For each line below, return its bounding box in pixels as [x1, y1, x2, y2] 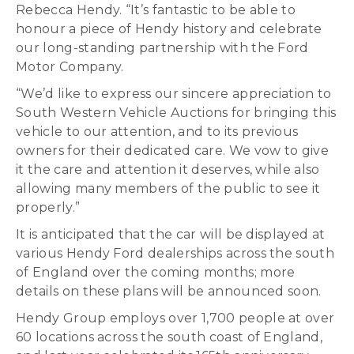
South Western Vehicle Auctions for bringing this [16, 105, 337, 120]
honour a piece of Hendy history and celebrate [16, 21, 322, 36]
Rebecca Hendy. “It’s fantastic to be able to [16, 2, 296, 17]
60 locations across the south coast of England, [16, 330, 323, 345]
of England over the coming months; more [16, 265, 296, 280]
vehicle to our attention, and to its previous [16, 124, 299, 139]
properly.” [16, 200, 81, 215]
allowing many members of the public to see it [16, 181, 321, 196]
